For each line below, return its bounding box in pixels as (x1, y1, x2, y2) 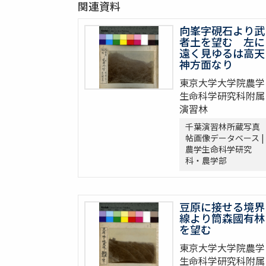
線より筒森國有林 (179, 210, 265, 226)
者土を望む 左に (179, 34, 265, 50)
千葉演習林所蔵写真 (185, 121, 260, 133)
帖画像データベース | (185, 132, 264, 144)
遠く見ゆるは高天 (179, 45, 265, 61)
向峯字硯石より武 (179, 23, 265, 39)
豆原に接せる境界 (179, 199, 265, 215)
